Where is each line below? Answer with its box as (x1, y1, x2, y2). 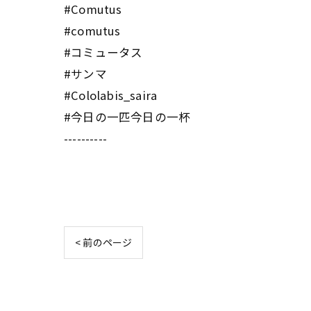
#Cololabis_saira (64, 87, 158, 103)
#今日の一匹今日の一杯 (64, 108, 191, 125)
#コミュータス (64, 44, 143, 60)
